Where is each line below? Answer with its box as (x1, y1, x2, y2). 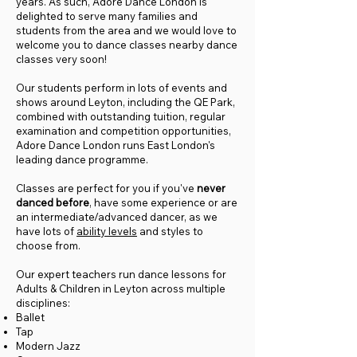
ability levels (76, 225, 137, 237)
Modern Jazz (16, 339, 80, 352)
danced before (16, 196, 89, 209)
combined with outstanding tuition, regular (16, 110, 226, 123)
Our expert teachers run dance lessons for (16, 268, 226, 280)
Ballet (16, 311, 45, 324)
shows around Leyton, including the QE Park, (16, 96, 235, 108)
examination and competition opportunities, (16, 124, 231, 137)
